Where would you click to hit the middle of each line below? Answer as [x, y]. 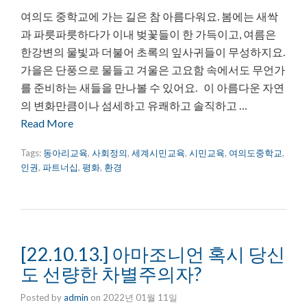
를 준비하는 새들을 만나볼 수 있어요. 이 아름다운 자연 [152, 87]
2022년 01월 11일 [140, 297]
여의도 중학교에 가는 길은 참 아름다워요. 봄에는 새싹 [149, 16]
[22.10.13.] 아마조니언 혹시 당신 [153, 254]
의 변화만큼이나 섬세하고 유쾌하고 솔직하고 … [134, 105]
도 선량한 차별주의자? [111, 273]
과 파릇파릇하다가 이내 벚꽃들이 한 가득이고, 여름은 [148, 34]
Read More [47, 123]
